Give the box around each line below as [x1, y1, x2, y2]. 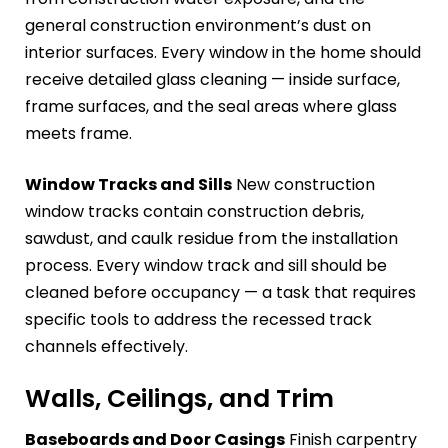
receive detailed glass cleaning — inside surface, [25, 67, 400, 91]
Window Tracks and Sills [25, 172, 232, 196]
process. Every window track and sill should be [25, 253, 387, 277]
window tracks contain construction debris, [25, 199, 364, 223]
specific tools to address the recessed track [25, 307, 372, 331]
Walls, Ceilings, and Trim [25, 380, 334, 416]
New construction [232, 172, 375, 196]
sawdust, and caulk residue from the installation [25, 226, 398, 250]
